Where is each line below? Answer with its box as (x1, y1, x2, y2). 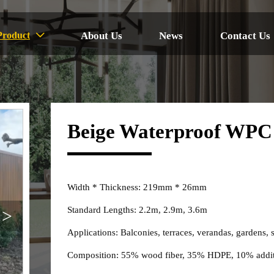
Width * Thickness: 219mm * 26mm (67, 182, 207, 192)
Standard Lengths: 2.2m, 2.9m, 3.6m (67, 204, 207, 215)
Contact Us (220, 29, 270, 42)
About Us (81, 29, 123, 42)
